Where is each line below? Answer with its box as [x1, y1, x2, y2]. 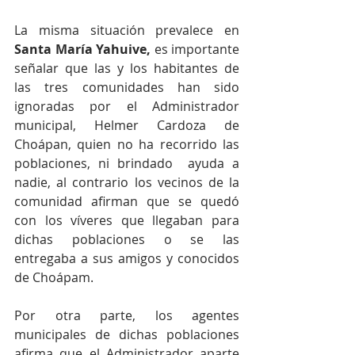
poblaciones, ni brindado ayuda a [14, 154, 239, 172]
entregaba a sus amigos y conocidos [14, 249, 239, 267]
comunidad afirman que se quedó [14, 192, 239, 210]
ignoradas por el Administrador [14, 97, 239, 115]
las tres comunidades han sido [14, 78, 239, 96]
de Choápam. [14, 268, 94, 286]
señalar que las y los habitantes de [14, 59, 239, 77]
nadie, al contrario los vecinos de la [14, 173, 239, 191]
